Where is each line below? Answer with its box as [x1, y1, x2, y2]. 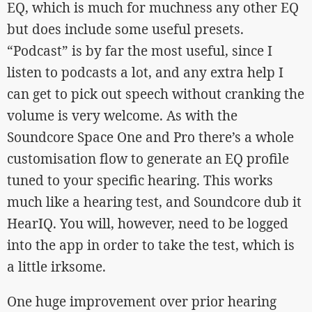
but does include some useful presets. [7, 19, 244, 38]
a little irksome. [7, 257, 106, 276]
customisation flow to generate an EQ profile [7, 149, 289, 168]
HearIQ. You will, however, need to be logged [7, 214, 288, 233]
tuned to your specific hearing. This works [7, 171, 273, 189]
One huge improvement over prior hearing [7, 292, 276, 311]
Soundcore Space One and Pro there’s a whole [7, 127, 294, 146]
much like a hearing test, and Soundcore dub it [7, 192, 302, 211]
